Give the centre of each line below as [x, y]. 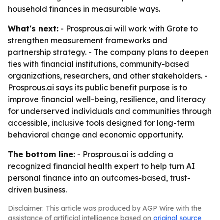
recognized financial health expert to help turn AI [101, 166]
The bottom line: [41, 154]
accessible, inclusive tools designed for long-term [101, 123]
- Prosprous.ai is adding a [124, 154]
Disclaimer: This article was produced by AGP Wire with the [105, 208]
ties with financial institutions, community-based [98, 64]
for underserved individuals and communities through [110, 111]
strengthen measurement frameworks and [88, 40]
